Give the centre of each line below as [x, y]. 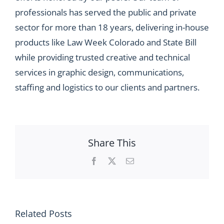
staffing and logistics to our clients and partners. [107, 87]
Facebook [113, 161]
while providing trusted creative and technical [102, 57]
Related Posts [43, 213]
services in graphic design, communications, [99, 72]
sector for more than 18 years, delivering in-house [112, 27]
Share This [112, 143]
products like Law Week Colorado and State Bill [106, 42]
